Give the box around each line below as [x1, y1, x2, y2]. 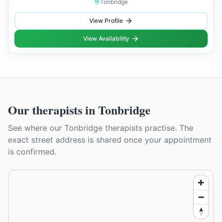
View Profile [89, 17, 123, 24]
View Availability [83, 35, 129, 42]
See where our [8, 123, 64, 133]
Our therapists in [8, 101, 98, 118]
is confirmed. [8, 147, 56, 157]
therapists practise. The [103, 123, 193, 133]
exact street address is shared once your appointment [8, 135, 212, 145]
